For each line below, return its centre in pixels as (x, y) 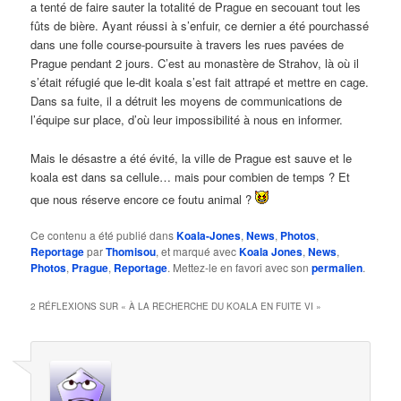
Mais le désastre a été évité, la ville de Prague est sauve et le (192, 158)
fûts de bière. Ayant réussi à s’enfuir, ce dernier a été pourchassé (200, 26)
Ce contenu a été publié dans (104, 235)
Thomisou (131, 251)
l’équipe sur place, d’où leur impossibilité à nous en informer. (187, 120)
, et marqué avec (198, 251)
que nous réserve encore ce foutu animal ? (143, 199)
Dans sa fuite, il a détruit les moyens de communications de (187, 101)
